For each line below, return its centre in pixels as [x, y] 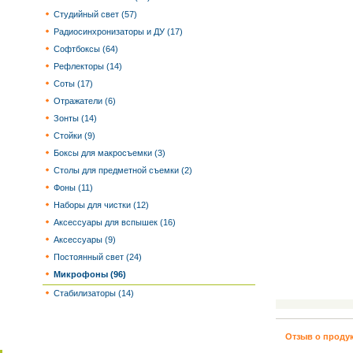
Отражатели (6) [84, 101]
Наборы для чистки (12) [100, 205]
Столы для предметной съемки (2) [122, 170]
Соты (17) [72, 84]
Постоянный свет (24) [97, 257]
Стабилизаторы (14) [93, 293]
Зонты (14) [74, 118]
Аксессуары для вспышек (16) [113, 222]
